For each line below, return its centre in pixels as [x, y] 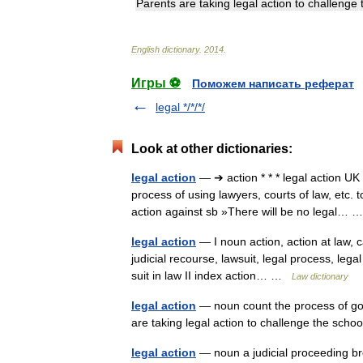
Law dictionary [320, 276]
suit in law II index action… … [211, 275]
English [145, 49]
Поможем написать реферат [273, 83]
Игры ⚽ [156, 83]
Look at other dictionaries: [212, 149]
